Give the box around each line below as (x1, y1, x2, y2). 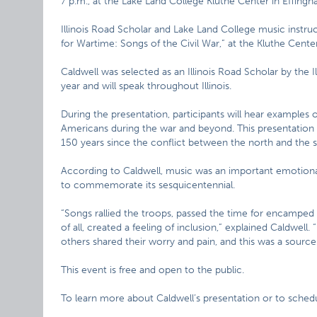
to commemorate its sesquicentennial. (61, 179, 236, 191)
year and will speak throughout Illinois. (61, 80, 232, 92)
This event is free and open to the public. (61, 264, 245, 276)
